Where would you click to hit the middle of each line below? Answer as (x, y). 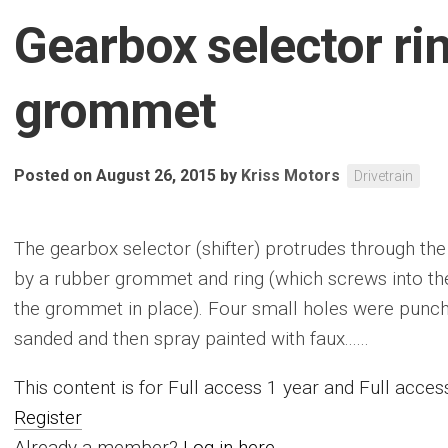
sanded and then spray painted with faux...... (191, 338)
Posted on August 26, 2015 (115, 175)
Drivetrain (383, 176)
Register (48, 417)
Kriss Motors (290, 175)
